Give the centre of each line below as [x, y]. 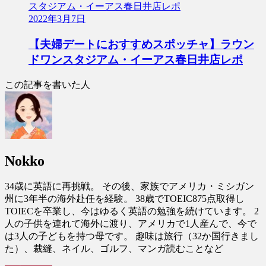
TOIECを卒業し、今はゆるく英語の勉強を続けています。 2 [132, 211]
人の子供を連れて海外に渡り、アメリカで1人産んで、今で [131, 224]
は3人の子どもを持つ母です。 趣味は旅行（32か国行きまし [132, 236]
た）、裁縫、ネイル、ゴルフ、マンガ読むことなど [114, 249]
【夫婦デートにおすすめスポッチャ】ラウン [141, 44]
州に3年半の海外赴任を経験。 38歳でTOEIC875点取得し [125, 199]
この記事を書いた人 [47, 84]
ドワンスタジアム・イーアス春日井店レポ [136, 59]
